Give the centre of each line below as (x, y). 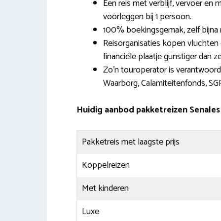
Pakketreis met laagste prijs (130, 142)
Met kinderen (105, 188)
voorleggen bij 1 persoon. (147, 17)
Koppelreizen (106, 165)
